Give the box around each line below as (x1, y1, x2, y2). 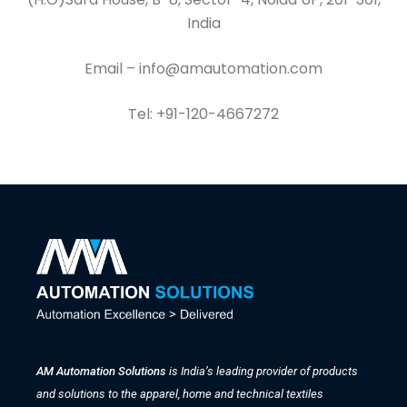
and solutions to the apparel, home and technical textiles (36, 386, 323, 401)
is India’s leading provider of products (169, 363, 358, 378)
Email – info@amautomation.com (84, 58, 323, 80)
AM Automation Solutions (36, 363, 169, 378)
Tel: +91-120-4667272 (128, 104, 279, 125)
